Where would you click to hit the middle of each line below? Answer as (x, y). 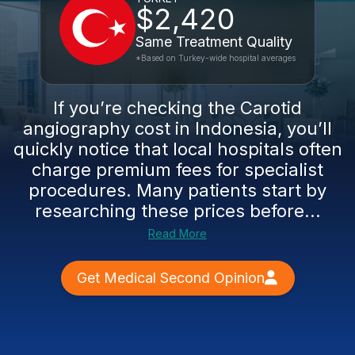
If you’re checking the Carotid (177, 108)
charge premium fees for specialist (177, 170)
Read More (177, 233)
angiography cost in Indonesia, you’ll (177, 128)
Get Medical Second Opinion (170, 278)
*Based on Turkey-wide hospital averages (216, 58)
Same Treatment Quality (214, 42)
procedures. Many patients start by (177, 190)
